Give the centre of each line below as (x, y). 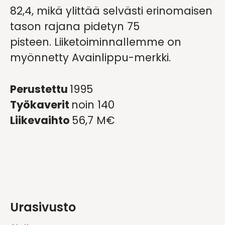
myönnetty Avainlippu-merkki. (90, 58)
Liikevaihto (41, 121)
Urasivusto (43, 207)
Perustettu (40, 89)
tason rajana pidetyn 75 (75, 27)
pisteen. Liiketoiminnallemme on (96, 42)
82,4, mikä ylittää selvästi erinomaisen (111, 11)
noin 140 (93, 105)
